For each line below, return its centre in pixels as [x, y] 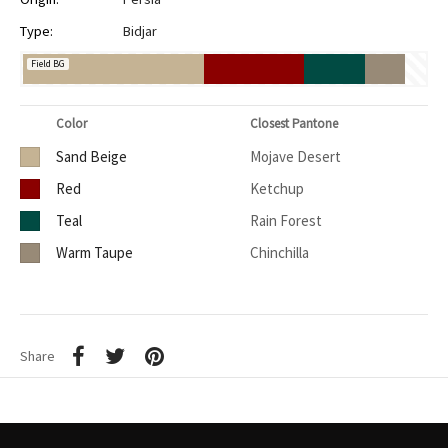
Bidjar [140, 31]
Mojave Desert [295, 157]
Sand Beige [91, 157]
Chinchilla [279, 253]
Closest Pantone [294, 124]
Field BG [48, 64]
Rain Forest [286, 221]
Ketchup [277, 189]
